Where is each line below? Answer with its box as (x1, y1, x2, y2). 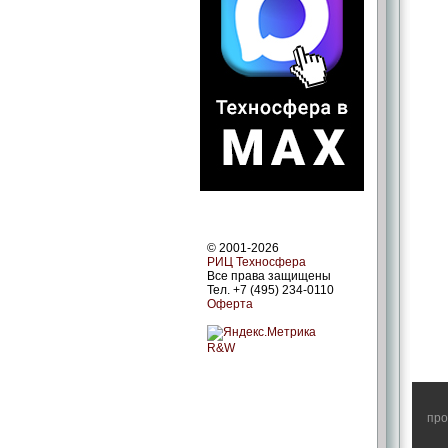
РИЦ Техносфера (207, 254, 306, 269)
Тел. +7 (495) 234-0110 (207, 282, 334, 297)
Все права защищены (207, 268, 331, 283)
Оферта (207, 296, 253, 311)
